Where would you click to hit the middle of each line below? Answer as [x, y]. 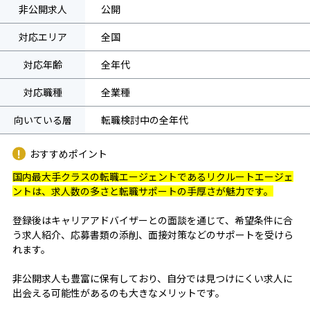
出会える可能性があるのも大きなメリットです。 [119, 293]
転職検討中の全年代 [145, 120]
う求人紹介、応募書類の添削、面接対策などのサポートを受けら [153, 235]
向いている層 [43, 120]
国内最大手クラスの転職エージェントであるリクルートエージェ [153, 177]
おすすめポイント [69, 154]
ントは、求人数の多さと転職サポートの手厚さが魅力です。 [143, 191]
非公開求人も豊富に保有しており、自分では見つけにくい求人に [153, 279]
